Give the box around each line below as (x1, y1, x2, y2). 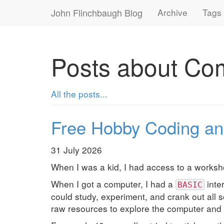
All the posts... (51, 87, 107, 100)
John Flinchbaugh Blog (51, 6, 142, 19)
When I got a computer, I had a (51, 177, 175, 190)
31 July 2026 (51, 143, 102, 156)
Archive (157, 6, 187, 18)
